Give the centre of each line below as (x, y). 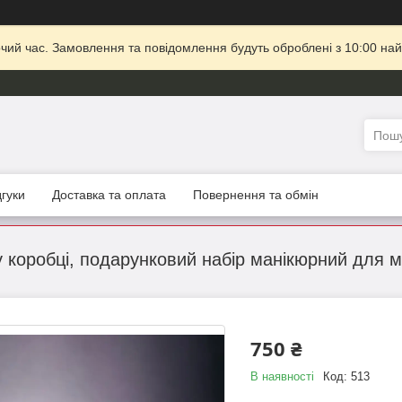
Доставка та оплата (109, 195)
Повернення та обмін (256, 195)
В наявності (282, 377)
